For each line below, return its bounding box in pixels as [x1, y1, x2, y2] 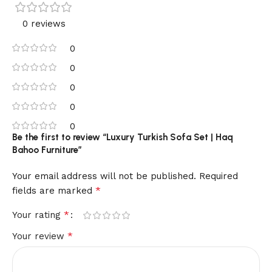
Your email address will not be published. [12, 171, 196, 182]
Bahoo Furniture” [12, 144, 82, 156]
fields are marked [12, 185, 95, 197]
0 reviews [22, 18, 66, 30]
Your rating [12, 209, 64, 221]
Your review [12, 231, 67, 242]
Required [199, 171, 238, 182]
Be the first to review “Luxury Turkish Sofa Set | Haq [12, 132, 233, 143]
